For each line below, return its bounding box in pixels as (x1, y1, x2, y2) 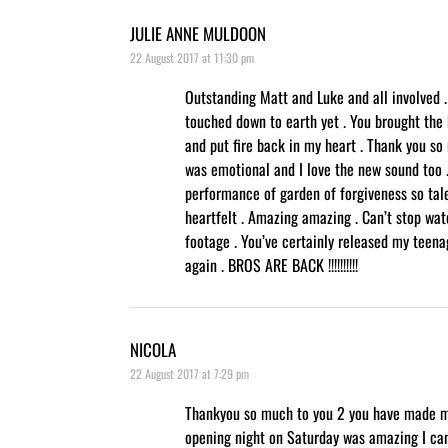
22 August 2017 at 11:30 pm (130, 48, 254, 66)
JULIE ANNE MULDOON (130, 20, 266, 46)
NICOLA (130, 336, 176, 362)
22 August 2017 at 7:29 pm (130, 364, 249, 382)
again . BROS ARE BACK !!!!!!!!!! (185, 252, 358, 277)
